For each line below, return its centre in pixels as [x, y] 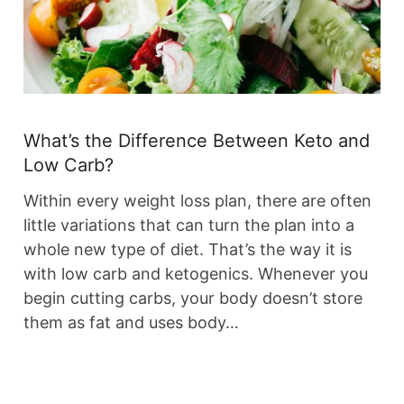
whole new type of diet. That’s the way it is [188, 250]
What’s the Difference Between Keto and [197, 141]
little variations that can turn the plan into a [189, 225]
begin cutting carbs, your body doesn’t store [193, 298]
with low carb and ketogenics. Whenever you [196, 274]
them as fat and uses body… [131, 323]
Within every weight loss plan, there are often [197, 201]
